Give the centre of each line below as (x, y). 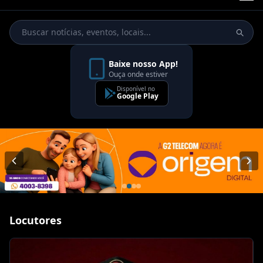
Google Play (137, 96)
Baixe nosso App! (143, 64)
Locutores (36, 220)
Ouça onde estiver (138, 74)
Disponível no (136, 89)
